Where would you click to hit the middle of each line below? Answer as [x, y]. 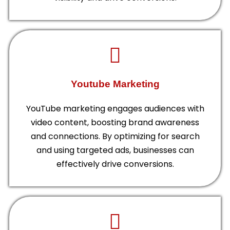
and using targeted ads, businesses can [115, 150]
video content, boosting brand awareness [115, 123]
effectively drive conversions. [115, 164]
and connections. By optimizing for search [115, 137]
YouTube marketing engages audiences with [115, 109]
